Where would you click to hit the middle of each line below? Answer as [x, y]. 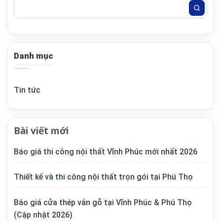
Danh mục [34, 56]
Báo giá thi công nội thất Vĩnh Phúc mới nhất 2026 [106, 151]
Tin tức [27, 90]
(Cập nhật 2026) [43, 215]
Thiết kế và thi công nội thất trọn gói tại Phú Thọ [103, 177]
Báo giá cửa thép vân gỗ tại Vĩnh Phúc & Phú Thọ [103, 202]
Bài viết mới [41, 130]
